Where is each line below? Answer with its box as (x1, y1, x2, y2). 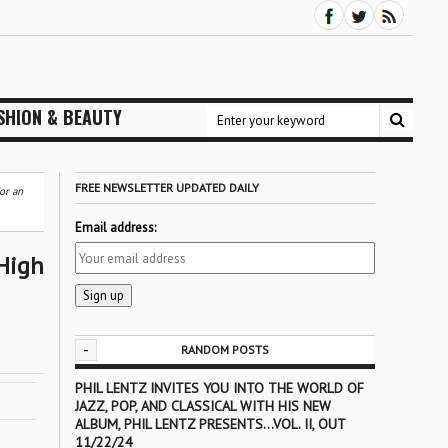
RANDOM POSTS (180, 342, 269, 357)
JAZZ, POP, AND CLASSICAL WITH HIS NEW (74, 397, 331, 415)
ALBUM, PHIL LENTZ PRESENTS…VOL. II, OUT (74, 415, 345, 433)
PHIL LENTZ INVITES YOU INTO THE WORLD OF (74, 379, 364, 397)
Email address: (74, 219, 156, 236)
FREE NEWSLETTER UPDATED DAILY (74, 180, 259, 195)
